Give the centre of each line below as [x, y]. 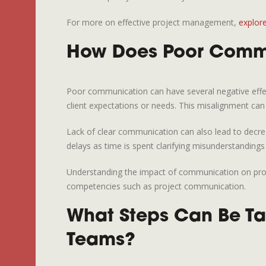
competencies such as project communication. [156, 186]
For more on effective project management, [153, 23]
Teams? [101, 241]
